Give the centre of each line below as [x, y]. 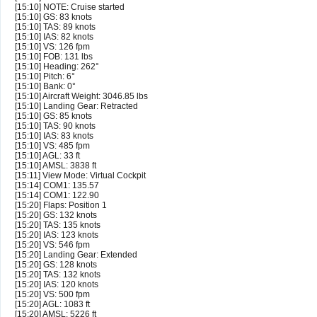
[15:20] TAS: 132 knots [58, 275]
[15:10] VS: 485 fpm [52, 146]
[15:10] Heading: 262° [57, 67]
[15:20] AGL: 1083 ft [52, 305]
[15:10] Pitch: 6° [45, 77]
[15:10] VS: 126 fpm [52, 47]
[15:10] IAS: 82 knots [54, 37]
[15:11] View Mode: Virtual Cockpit [80, 176]
